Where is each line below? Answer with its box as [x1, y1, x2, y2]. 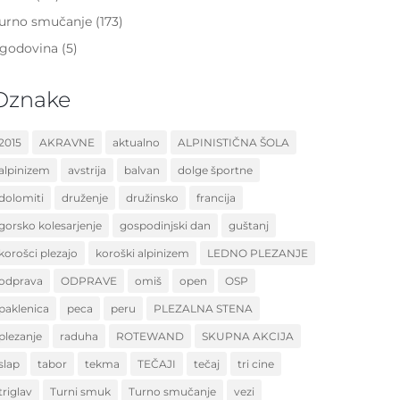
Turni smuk [50, 384, 112, 398]
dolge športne [178, 162, 254, 177]
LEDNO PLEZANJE [207, 246, 309, 260]
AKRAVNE [39, 135, 96, 149]
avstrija [68, 162, 107, 177]
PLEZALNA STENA [154, 301, 254, 315]
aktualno [112, 135, 161, 149]
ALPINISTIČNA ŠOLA [178, 135, 290, 149]
